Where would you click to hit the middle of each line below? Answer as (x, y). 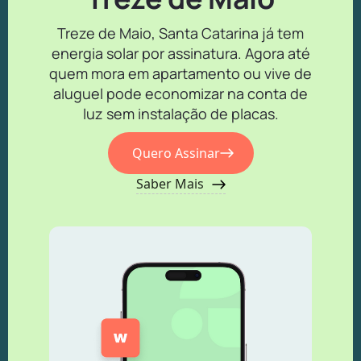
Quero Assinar (176, 153)
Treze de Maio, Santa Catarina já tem (180, 33)
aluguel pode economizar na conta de (180, 93)
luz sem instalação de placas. (180, 113)
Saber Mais (170, 183)
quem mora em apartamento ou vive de (180, 73)
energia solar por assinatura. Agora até (180, 53)
